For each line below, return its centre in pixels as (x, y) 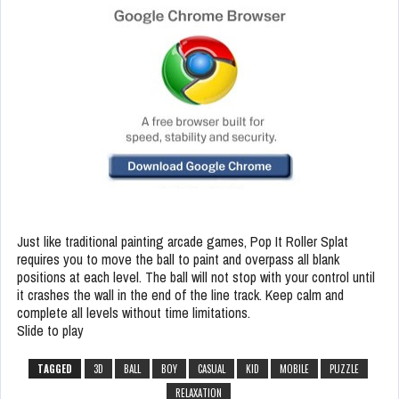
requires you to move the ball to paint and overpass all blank (178, 259)
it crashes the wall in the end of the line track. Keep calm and (180, 294)
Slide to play (50, 330)
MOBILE (294, 368)
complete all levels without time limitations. (134, 312)
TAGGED (55, 368)
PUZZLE (344, 368)
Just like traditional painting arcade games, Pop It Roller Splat (183, 241)
